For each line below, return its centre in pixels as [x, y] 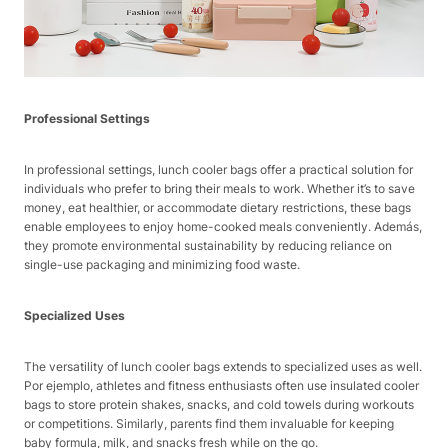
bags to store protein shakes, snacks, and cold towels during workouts [219, 405]
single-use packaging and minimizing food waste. [162, 265]
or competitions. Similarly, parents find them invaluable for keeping [209, 424]
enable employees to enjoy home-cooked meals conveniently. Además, [223, 227]
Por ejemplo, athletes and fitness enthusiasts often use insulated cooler [221, 386]
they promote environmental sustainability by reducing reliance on [208, 246]
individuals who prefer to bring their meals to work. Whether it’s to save [219, 189]
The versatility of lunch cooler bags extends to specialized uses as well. [223, 367]
